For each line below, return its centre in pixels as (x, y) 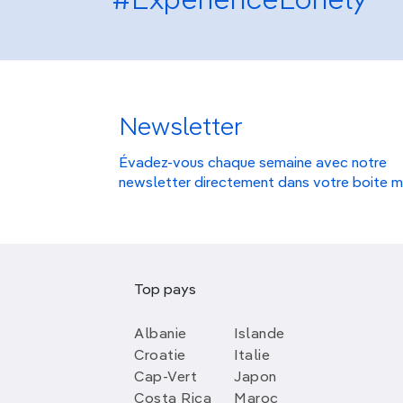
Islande (260, 335)
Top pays (165, 291)
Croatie (160, 356)
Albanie (161, 335)
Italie (252, 356)
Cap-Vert (166, 378)
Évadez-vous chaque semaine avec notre (253, 163)
